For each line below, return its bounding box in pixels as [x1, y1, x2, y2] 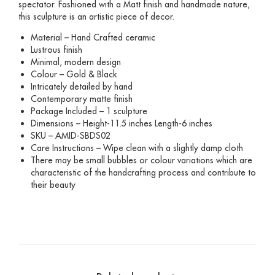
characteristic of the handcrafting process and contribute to [31, 166, 256, 178]
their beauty [31, 179, 76, 190]
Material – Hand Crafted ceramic [31, 31, 155, 43]
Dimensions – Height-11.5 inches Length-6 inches [31, 117, 212, 129]
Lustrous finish [31, 44, 82, 55]
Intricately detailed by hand [31, 80, 133, 92]
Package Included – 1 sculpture [31, 105, 147, 117]
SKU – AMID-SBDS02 [31, 130, 110, 141]
